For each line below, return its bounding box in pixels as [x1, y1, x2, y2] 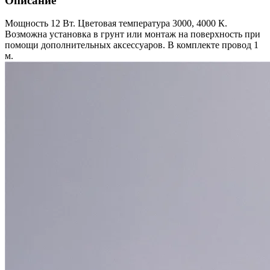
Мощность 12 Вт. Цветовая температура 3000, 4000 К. [5, 18, 227, 29]
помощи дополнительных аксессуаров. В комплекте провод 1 [5, 40, 259, 51]
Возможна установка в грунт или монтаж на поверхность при [5, 29, 260, 40]
